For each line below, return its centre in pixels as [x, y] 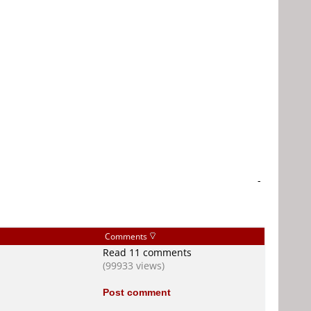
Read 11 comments [147, 252]
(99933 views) [134, 266]
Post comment [137, 292]
